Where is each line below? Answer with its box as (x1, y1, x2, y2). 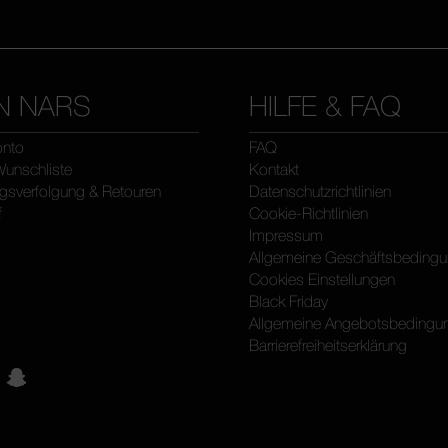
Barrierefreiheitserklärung (249, 336, 407, 355)
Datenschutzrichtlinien (249, 182, 391, 201)
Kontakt (249, 160, 299, 179)
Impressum (249, 226, 323, 245)
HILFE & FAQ (249, 89, 401, 123)
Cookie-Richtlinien (249, 204, 368, 223)
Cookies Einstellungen (249, 270, 395, 289)
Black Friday (249, 292, 328, 311)
